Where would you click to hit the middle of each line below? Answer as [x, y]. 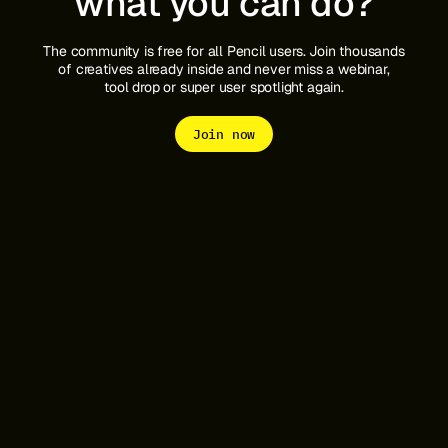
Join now [224, 133]
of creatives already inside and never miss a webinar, [224, 68]
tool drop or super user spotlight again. [224, 86]
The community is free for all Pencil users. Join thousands [224, 50]
